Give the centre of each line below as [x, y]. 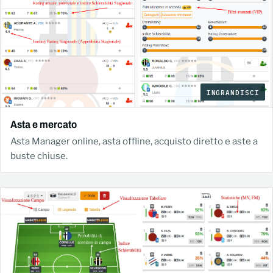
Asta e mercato [44, 124]
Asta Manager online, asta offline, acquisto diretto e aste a [134, 141]
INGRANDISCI [233, 92]
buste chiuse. [39, 156]
